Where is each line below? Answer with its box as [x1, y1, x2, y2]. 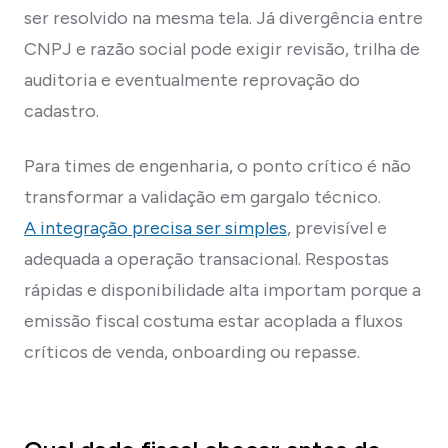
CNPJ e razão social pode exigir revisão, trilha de [24, 37, 420, 60]
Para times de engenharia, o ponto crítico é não [24, 154, 411, 177]
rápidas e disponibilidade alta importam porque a [24, 278, 421, 301]
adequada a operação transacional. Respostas [24, 247, 389, 270]
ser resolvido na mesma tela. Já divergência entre [24, 6, 423, 29]
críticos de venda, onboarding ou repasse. [24, 340, 360, 363]
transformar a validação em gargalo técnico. [24, 185, 381, 208]
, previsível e [287, 216, 387, 239]
